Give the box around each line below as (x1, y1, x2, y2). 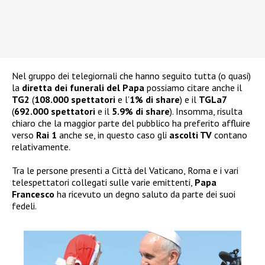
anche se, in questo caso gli (59, 129, 169, 141)
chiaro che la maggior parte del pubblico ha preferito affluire (12, 117, 250, 130)
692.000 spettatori (14, 105, 95, 118)
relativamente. (12, 141, 70, 153)
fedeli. (12, 200, 37, 212)
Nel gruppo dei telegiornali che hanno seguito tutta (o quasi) (12, 70, 251, 82)
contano (212, 129, 247, 141)
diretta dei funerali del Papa (22, 82, 144, 94)
